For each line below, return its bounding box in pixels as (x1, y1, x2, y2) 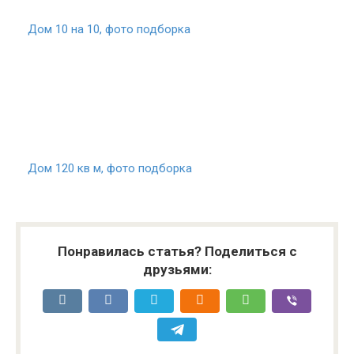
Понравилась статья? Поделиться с (57, 243, 297, 260)
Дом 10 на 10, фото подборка (28, 22, 190, 37)
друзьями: (142, 262, 212, 278)
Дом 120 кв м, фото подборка (28, 161, 192, 176)
